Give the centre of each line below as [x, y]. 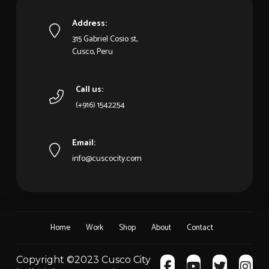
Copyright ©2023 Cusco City [83, 259]
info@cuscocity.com [107, 159]
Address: [89, 24]
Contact [200, 227]
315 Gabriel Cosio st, [104, 40]
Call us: [89, 90]
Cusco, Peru [92, 52]
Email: [83, 144]
